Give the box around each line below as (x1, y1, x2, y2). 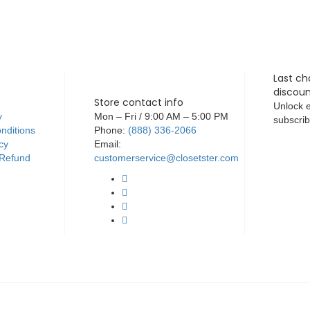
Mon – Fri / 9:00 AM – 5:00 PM (93, 111, 228, 122)
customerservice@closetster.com (93, 152, 239, 163)
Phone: (93, 125, 128, 136)
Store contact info (93, 95, 183, 109)
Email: (93, 138, 121, 149)
